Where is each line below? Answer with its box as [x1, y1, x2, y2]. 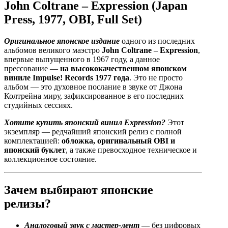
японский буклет [4, 146, 66, 155]
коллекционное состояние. [4, 155, 97, 164]
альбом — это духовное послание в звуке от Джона [4, 82, 182, 92]
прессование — [4, 64, 60, 73]
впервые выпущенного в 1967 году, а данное [4, 55, 160, 64]
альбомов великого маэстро [4, 46, 102, 55]
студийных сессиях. [4, 101, 73, 110]
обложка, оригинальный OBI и [62, 136, 175, 146]
